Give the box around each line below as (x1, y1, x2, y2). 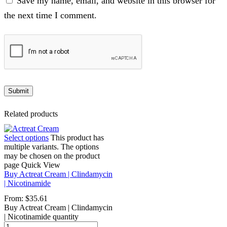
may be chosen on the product (4, 152, 100, 161)
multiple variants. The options (4, 142, 99, 152)
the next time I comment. (4, 10, 97, 21)
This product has (51, 133, 104, 142)
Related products (4, 109, 58, 119)
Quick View (21, 161, 60, 170)
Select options (4, 133, 49, 142)
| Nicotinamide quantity (4, 212, 79, 221)
